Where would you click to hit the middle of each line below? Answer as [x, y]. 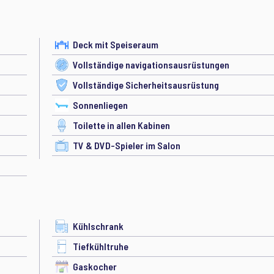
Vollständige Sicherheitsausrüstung [146, 85]
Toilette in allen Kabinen [121, 125]
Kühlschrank [98, 226]
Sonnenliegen [100, 105]
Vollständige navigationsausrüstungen [151, 65]
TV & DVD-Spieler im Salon [127, 145]
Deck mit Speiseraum [116, 44]
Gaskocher [95, 266]
